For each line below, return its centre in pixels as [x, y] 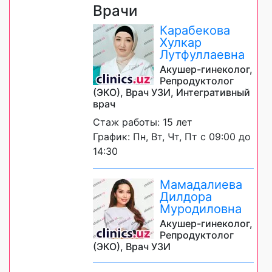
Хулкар [181, 43]
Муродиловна [201, 209]
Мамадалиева [201, 185]
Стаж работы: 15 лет [143, 122]
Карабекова [195, 31]
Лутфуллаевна [202, 55]
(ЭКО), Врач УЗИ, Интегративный [172, 93]
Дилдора [186, 197]
